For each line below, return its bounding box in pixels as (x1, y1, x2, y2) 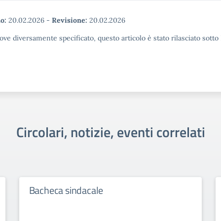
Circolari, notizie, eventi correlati (16, 121, 205, 143)
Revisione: (52, 16, 87, 25)
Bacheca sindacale (29, 183, 104, 198)
